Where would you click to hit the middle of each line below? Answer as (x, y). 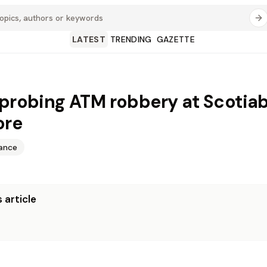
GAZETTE (176, 39)
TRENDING (131, 39)
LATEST (89, 39)
